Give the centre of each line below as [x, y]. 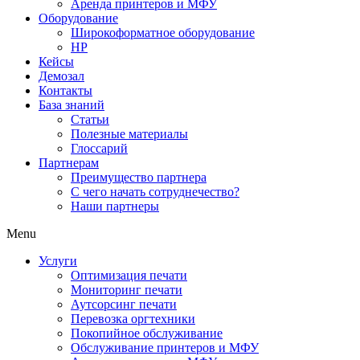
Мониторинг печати [127, 290]
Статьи [90, 119]
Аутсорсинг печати [124, 304]
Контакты [65, 90]
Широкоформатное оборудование [163, 33]
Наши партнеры [115, 206]
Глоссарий [99, 148]
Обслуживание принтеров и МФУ [165, 348]
